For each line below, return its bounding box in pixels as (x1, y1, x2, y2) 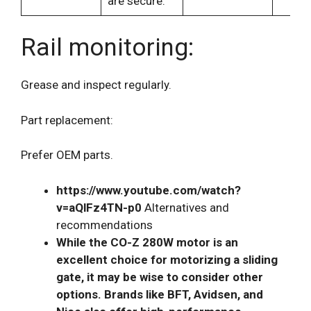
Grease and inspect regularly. (21, 78, 171, 92)
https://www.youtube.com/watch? (56, 183, 241, 197)
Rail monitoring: (21, 33, 194, 62)
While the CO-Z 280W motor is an (56, 235, 238, 249)
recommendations (56, 217, 153, 232)
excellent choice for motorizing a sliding (56, 252, 278, 267)
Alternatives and (142, 200, 229, 215)
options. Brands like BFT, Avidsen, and (56, 287, 263, 301)
